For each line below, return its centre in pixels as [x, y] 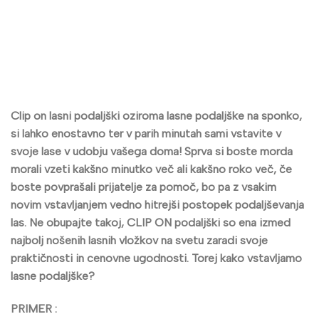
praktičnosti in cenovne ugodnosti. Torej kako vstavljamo [156, 258]
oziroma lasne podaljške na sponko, [211, 116]
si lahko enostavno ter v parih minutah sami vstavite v [146, 134]
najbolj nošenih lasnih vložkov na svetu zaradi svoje [139, 240]
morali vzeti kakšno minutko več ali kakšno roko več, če [151, 169]
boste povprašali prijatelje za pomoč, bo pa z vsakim [143, 187]
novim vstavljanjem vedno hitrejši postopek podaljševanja [157, 205]
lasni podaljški [84, 116]
